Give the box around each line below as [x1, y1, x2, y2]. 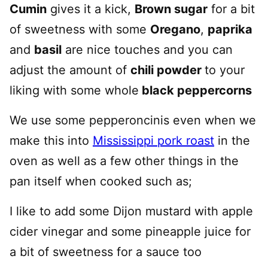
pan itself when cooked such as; [10, 174, 192, 188]
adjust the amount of [10, 63, 130, 77]
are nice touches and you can [62, 42, 233, 57]
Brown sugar [135, 2, 208, 16]
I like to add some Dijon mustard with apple [10, 204, 253, 218]
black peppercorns [139, 83, 252, 98]
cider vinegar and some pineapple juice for [10, 224, 251, 239]
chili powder [130, 63, 205, 77]
